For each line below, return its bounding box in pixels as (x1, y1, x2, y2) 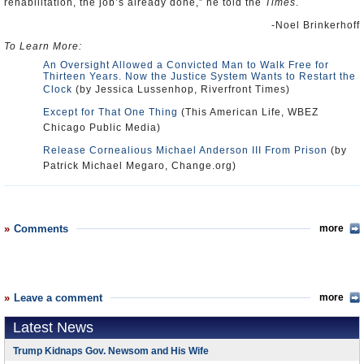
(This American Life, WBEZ (178, 106, 318, 118)
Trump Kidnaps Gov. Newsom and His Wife (13, 345, 209, 357)
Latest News (13, 319, 93, 336)
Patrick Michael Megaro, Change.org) (43, 160, 236, 171)
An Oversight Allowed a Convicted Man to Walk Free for (43, 59, 329, 71)
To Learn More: (4, 41, 82, 52)
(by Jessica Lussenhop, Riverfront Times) (72, 84, 290, 95)
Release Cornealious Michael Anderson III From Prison (43, 145, 327, 156)
